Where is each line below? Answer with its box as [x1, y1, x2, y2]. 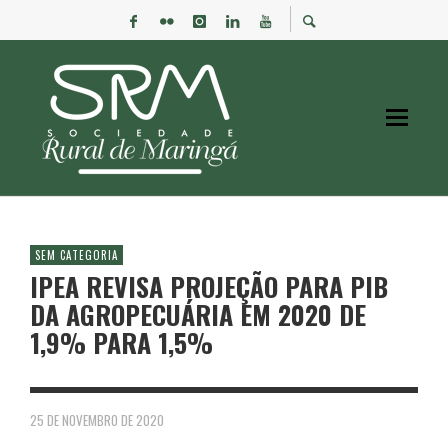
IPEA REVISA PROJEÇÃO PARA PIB [30, 267, 388, 306]
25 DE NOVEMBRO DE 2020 [30, 410, 164, 430]
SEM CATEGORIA [35, 247, 118, 263]
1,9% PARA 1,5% [30, 323, 213, 362]
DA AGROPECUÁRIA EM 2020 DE [30, 295, 366, 334]
